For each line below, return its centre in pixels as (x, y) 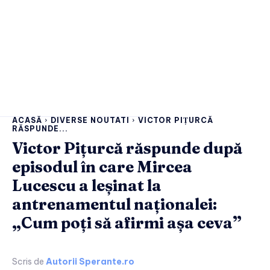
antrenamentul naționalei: (115, 204)
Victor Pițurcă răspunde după (127, 148)
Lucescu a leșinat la (87, 185)
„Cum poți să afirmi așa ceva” (127, 223)
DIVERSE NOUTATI (90, 120)
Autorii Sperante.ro (90, 261)
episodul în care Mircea (102, 167)
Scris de (28, 261)
